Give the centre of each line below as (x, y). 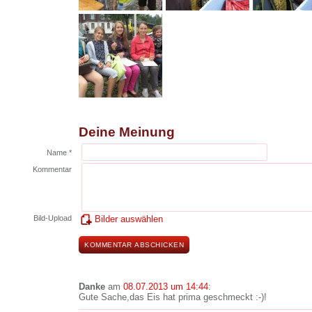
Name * (59, 153)
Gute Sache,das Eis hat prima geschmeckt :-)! (173, 297)
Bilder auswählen (129, 219)
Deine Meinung (127, 132)
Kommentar (52, 169)
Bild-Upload (53, 218)
